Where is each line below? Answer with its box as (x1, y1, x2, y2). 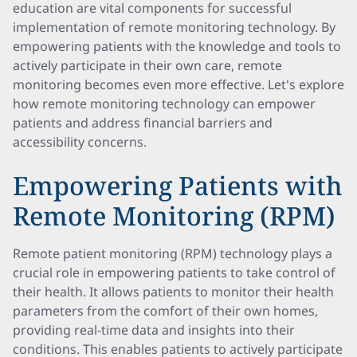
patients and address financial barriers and (13, 114, 273, 131)
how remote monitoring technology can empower (13, 95, 316, 112)
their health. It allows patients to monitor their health (13, 283, 334, 300)
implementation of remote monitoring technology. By (13, 18, 335, 36)
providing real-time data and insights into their (13, 321, 295, 339)
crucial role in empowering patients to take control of (13, 264, 335, 281)
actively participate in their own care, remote (13, 57, 282, 74)
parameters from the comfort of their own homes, (13, 302, 318, 320)
